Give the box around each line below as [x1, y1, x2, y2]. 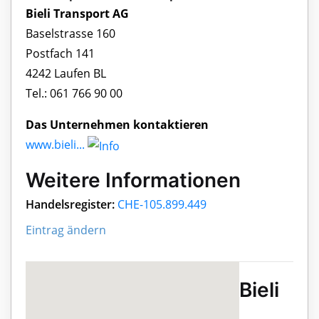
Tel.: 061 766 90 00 [26, 85, 122, 102]
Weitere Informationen [26, 168, 241, 193]
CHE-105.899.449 [117, 197, 206, 213]
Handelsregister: [26, 197, 115, 213]
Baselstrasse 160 [26, 26, 115, 42]
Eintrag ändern [26, 222, 106, 239]
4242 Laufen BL [26, 66, 106, 82]
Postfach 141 [26, 46, 95, 62]
